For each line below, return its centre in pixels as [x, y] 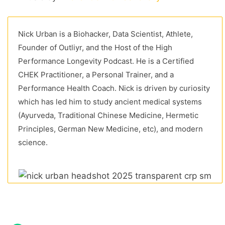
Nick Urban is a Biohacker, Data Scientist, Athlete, [105, 34]
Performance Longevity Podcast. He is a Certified [106, 61]
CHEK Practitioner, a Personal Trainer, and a [96, 75]
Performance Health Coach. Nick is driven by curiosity [114, 88]
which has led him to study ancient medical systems [110, 102]
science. [33, 143]
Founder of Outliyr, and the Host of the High [95, 48]
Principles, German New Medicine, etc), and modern [110, 129]
